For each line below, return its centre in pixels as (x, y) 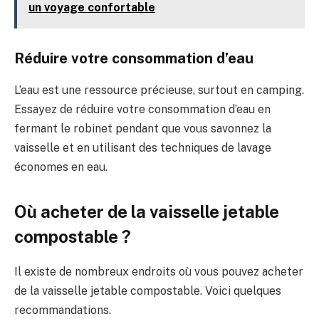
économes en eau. (61, 167)
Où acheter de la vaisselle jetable (147, 212)
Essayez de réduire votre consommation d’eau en (142, 109)
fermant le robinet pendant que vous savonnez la (143, 128)
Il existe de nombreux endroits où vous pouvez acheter (159, 272)
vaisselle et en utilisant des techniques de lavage (143, 147)
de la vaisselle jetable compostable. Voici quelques (148, 291)
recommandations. (63, 310)
